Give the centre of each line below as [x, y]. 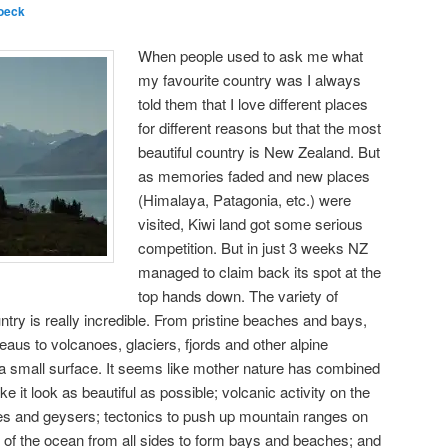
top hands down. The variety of [238, 296]
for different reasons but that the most [260, 128]
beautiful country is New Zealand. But [259, 152]
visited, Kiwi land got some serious [251, 224]
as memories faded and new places [254, 176]
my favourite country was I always [250, 80]
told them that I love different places [253, 104]
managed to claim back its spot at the [260, 272]
